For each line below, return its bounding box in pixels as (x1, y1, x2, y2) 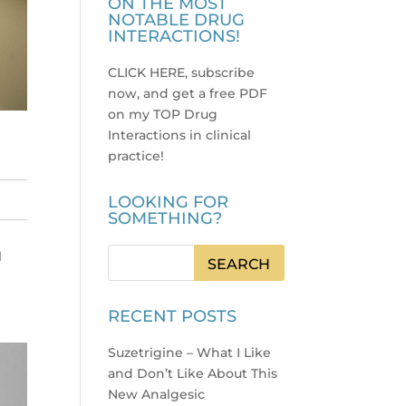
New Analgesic (108, 386, 206, 403)
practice (108, 148, 161, 165)
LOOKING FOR (108, 192, 229, 213)
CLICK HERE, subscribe (108, 64, 256, 82)
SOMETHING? (108, 208, 223, 229)
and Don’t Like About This (108, 365, 278, 382)
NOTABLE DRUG (108, 10, 246, 31)
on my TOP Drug (108, 106, 218, 123)
